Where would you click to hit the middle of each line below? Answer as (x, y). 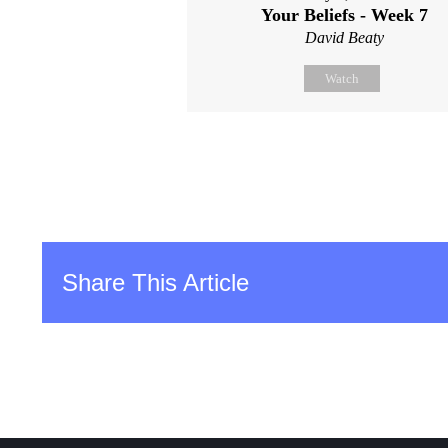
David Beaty (345, 37)
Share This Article (155, 282)
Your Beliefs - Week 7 (345, 14)
